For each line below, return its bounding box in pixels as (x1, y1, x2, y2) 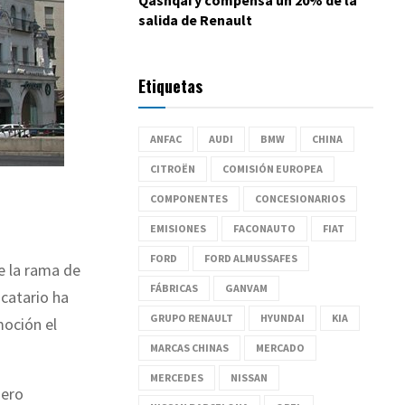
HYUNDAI (260, 310, 305, 325)
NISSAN (231, 370, 268, 384)
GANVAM (225, 280, 268, 295)
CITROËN (150, 161, 195, 175)
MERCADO (256, 340, 305, 354)
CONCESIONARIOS (255, 191, 345, 205)
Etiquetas (138, 73, 202, 98)
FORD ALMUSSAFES (204, 250, 297, 265)
